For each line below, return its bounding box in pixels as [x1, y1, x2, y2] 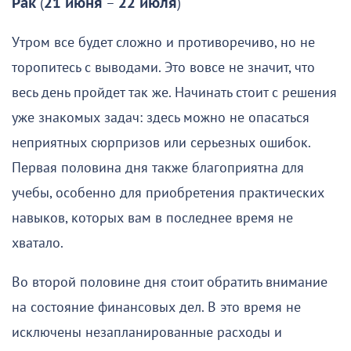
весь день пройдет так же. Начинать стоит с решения [12, 85, 337, 102]
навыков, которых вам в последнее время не [12, 210, 293, 227]
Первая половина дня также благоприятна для [12, 160, 304, 177]
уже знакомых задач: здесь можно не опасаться [12, 110, 309, 127]
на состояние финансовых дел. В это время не [12, 299, 301, 317]
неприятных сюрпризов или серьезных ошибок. [12, 135, 310, 152]
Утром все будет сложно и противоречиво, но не [12, 34, 315, 52]
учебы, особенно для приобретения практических [12, 185, 324, 202]
